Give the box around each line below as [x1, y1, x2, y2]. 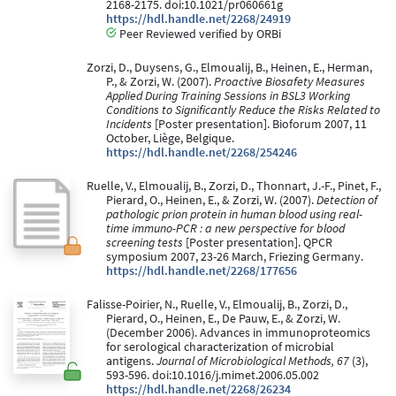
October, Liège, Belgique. [106, 131, 234, 147]
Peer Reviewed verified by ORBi [117, 26, 281, 42]
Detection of [316, 193, 377, 209]
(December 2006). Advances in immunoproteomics [106, 325, 370, 341]
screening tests [106, 235, 183, 251]
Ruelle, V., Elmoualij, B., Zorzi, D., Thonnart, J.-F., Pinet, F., [86, 179, 381, 194]
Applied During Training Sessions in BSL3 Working [106, 88, 350, 104]
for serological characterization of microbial [106, 339, 334, 355]
